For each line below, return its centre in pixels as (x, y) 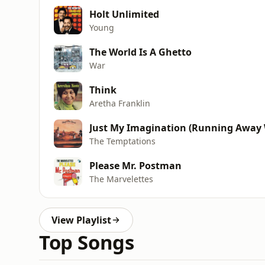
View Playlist (81, 220)
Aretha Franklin (120, 103)
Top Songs (87, 242)
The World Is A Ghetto (140, 52)
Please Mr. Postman (135, 165)
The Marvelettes (121, 179)
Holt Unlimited (124, 14)
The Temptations (122, 141)
